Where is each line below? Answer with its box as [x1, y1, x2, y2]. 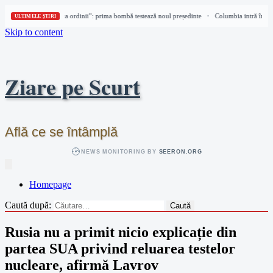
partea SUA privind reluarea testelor [5, 240, 235, 257]
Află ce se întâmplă [5, 124, 118, 140]
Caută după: [5, 200, 51, 210]
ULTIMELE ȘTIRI [15, 13, 57, 19]
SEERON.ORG [158, 148, 202, 155]
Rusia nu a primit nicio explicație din [5, 224, 236, 240]
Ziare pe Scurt [5, 71, 140, 102]
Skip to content [5, 27, 63, 37]
